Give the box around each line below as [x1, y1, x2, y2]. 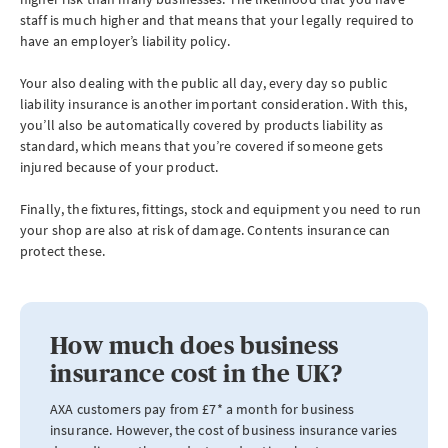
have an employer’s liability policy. [20, 32, 231, 50]
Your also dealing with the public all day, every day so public [20, 74, 387, 92]
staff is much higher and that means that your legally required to [20, 11, 415, 29]
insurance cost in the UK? [50, 360, 342, 387]
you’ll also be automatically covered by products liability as [20, 116, 384, 134]
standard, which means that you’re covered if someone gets [20, 137, 383, 155]
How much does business [50, 332, 339, 359]
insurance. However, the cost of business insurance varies [50, 421, 397, 439]
